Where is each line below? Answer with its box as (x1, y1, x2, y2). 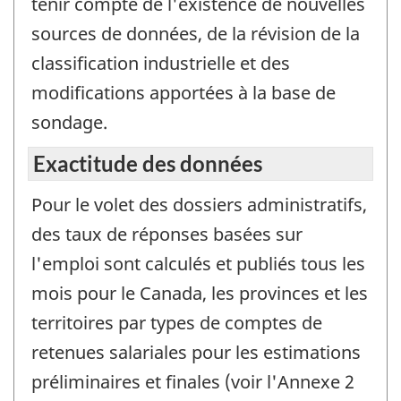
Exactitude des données (33, 150, 262, 177)
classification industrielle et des (31, 50, 290, 75)
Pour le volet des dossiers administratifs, (31, 192, 367, 218)
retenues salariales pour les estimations (31, 340, 361, 365)
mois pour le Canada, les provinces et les (31, 281, 368, 306)
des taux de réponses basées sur (31, 222, 303, 247)
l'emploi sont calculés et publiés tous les (31, 252, 365, 277)
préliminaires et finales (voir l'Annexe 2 (31, 370, 354, 395)
